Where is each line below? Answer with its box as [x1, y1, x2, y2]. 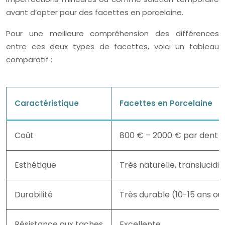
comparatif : [6, 54, 52, 65]
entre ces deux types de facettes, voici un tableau [6, 41, 219, 52]
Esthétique [15, 159, 56, 171]
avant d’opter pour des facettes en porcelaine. [6, 7, 183, 18]
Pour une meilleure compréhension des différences [6, 28, 219, 39]
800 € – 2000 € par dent [120, 130, 218, 141]
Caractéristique [15, 98, 79, 108]
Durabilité [15, 189, 53, 200]
